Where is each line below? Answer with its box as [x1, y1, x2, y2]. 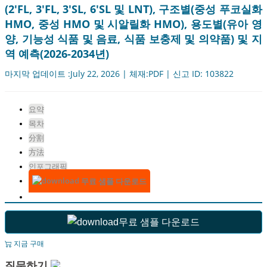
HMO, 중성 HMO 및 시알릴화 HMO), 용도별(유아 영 [5, 17, 262, 32]
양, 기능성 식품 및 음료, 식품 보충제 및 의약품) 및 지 [5, 32, 262, 46]
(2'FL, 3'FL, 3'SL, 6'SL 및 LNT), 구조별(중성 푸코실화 [5, 2, 262, 17]
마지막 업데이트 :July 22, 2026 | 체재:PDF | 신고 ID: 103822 [5, 68, 234, 80]
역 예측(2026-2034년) [5, 46, 109, 61]
